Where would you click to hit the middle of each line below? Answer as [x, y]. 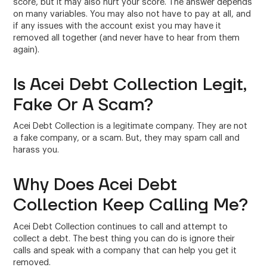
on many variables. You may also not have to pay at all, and [132, 14]
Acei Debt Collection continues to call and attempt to [121, 226]
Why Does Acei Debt [95, 185]
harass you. [36, 150]
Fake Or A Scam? [83, 105]
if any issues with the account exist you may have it [117, 26]
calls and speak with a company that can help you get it [125, 250]
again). [27, 49]
